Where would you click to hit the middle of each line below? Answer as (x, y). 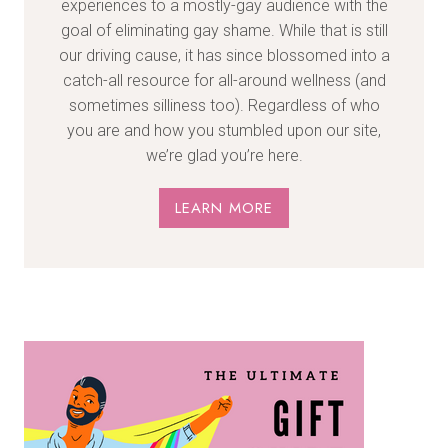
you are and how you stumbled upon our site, (224, 130)
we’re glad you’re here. (224, 155)
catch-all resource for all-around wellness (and (224, 80)
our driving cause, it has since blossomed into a (224, 55)
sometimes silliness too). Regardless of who (224, 105)
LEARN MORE (224, 207)
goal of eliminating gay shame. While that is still (224, 30)
